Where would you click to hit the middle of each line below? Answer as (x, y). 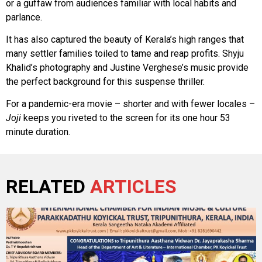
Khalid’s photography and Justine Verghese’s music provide (127, 67)
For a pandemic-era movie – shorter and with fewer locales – (130, 104)
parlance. (24, 17)
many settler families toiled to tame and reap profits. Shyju (125, 53)
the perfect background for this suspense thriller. (105, 81)
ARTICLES (133, 186)
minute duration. (38, 132)
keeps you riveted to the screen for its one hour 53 (126, 118)
